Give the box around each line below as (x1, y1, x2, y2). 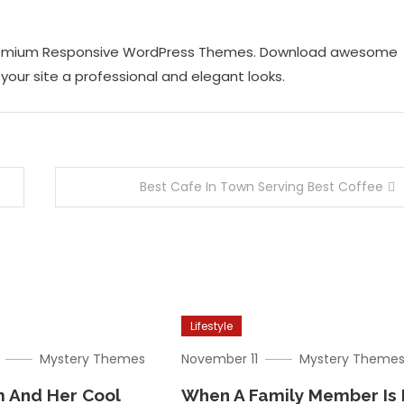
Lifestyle (190, 318, 234, 334)
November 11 (181, 350, 259, 368)
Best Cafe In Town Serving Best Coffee (140, 178, 383, 196)
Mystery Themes (40, 350, 146, 368)
